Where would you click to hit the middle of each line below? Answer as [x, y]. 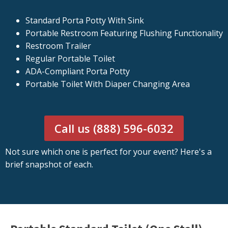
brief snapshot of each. [49, 165]
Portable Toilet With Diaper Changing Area [108, 84]
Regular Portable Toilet [70, 59]
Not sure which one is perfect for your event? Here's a [108, 152]
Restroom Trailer [58, 46]
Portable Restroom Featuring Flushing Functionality [124, 33]
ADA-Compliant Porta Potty [78, 72]
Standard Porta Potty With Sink [85, 21]
